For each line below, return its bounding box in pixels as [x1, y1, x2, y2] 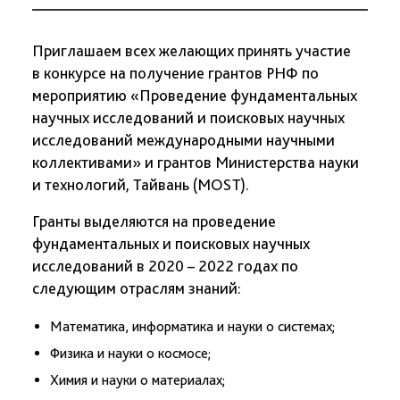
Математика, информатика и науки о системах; [50, 318, 335, 335]
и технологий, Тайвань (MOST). [32, 175, 249, 194]
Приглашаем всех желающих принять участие [32, 41, 351, 60]
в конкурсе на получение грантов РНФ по [32, 63, 319, 82]
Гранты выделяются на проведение [32, 212, 276, 230]
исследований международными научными [32, 130, 335, 149]
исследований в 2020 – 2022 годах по [32, 256, 298, 275]
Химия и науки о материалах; [50, 371, 225, 388]
